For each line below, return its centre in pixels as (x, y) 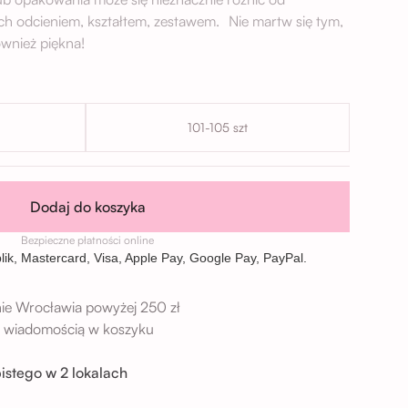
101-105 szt (218, 127)
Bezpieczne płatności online (87, 240)
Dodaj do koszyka (87, 207)
